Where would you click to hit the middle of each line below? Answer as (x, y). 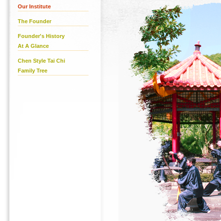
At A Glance (33, 46)
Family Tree (32, 71)
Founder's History (41, 36)
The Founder (34, 21)
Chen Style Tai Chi (41, 61)
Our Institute (34, 6)
